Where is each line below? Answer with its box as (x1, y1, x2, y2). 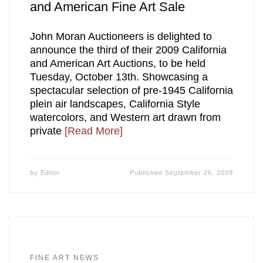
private (29, 124, 65, 137)
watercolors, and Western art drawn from (29, 111, 221, 123)
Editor (40, 168, 60, 176)
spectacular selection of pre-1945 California (29, 84, 233, 96)
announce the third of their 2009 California (29, 43, 227, 56)
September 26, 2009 (165, 168, 234, 176)
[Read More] (64, 124, 123, 137)
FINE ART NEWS (29, 253, 99, 262)
